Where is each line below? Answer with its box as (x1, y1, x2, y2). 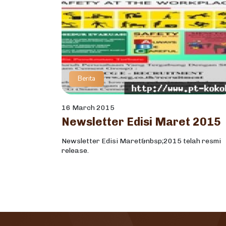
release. (62, 146, 89, 155)
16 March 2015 (62, 103, 115, 112)
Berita (78, 74, 95, 84)
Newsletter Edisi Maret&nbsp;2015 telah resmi (62, 137, 221, 146)
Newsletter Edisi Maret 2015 (62, 115, 221, 129)
